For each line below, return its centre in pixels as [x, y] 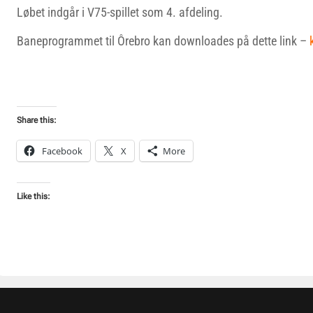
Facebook [62, 151]
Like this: [34, 196]
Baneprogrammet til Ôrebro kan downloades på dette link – [162, 41]
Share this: [37, 120]
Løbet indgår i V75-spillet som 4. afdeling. [120, 12]
